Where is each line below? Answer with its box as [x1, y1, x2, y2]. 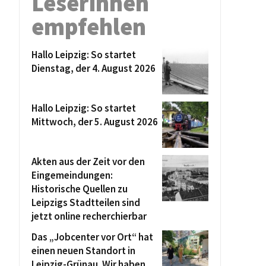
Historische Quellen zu [31, 182, 128, 195]
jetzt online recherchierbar [31, 210, 147, 223]
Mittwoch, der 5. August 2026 [31, 115, 158, 128]
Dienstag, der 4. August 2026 [31, 62, 156, 75]
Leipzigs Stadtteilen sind [31, 196, 140, 209]
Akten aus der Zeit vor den [31, 155, 145, 168]
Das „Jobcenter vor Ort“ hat [31, 230, 153, 243]
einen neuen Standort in [31, 244, 135, 257]
